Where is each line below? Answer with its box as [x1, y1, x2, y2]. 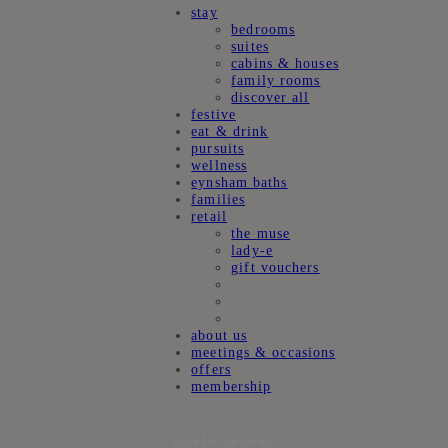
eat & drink [191, 124, 269, 139]
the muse [231, 226, 291, 241]
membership [191, 379, 272, 394]
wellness [191, 158, 248, 173]
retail [191, 209, 227, 224]
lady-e [231, 243, 273, 258]
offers [191, 362, 231, 377]
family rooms [231, 73, 321, 88]
